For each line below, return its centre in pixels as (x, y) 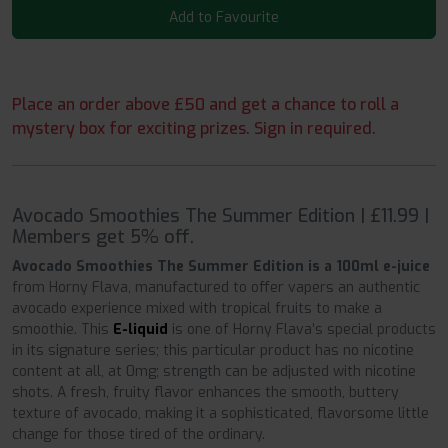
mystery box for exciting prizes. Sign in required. (194, 129)
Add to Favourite (224, 18)
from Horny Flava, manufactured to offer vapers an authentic (216, 288)
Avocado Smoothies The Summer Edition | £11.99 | (220, 216)
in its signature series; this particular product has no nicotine (213, 351)
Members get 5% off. (103, 237)
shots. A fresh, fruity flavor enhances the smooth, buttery (205, 393)
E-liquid (140, 330)
